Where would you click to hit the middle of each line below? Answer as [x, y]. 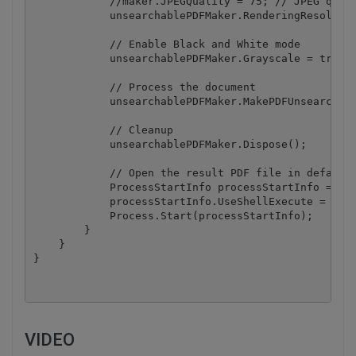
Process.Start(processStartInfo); [173, 215]
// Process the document [147, 87]
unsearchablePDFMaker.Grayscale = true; [192, 58]
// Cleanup [103, 130]
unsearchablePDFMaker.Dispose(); [170, 144]
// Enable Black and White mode [166, 44]
